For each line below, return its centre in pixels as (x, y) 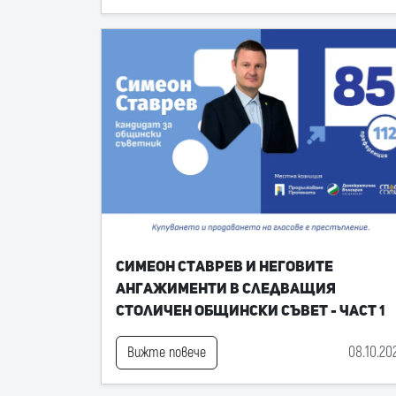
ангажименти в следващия (226, 288)
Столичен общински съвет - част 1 (250, 310)
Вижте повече (167, 353)
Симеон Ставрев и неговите (225, 266)
